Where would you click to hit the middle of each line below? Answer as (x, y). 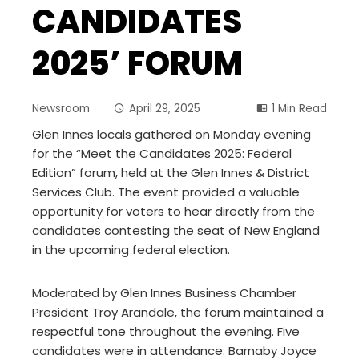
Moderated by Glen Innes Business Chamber (164, 293)
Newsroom (61, 109)
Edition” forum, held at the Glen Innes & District (171, 173)
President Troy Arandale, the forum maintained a (178, 313)
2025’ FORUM (137, 64)
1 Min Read (299, 109)
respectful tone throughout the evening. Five (166, 332)
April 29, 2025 (165, 109)
